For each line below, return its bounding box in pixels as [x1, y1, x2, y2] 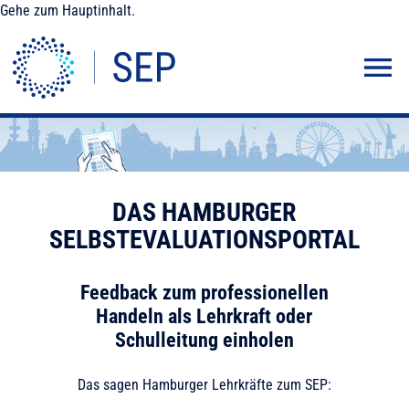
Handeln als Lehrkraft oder [96, 304, 313, 328]
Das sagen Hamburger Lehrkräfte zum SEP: [77, 375, 331, 393]
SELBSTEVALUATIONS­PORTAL [48, 224, 360, 255]
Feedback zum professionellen [79, 280, 329, 304]
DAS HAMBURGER [112, 196, 297, 227]
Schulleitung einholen [114, 328, 294, 351]
